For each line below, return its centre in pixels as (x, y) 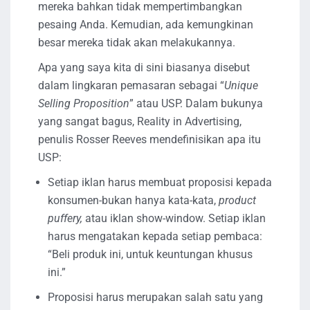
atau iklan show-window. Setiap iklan (174, 219)
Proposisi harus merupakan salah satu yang (155, 298)
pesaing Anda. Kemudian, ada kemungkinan (146, 25)
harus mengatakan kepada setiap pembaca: (155, 237)
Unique (241, 86)
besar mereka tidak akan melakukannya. (137, 43)
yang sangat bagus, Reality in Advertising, (140, 122)
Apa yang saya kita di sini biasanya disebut (144, 68)
